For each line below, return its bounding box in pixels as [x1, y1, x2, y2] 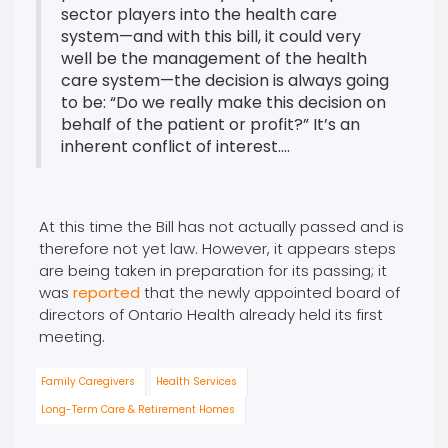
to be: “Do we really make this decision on [60, 90, 386, 114]
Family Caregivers [40, 373, 135, 389]
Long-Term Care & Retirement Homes [40, 401, 235, 417]
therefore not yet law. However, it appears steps [38, 237, 396, 259]
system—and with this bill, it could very [60, 24, 361, 48]
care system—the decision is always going [60, 68, 389, 92]
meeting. [38, 325, 105, 347]
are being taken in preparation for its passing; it [38, 259, 387, 281]
